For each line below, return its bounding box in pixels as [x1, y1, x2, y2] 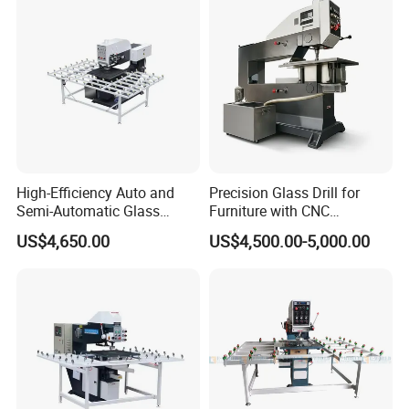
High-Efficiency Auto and [16, 183, 175, 204]
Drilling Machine [16, 219, 122, 240]
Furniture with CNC [208, 201, 330, 222]
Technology [208, 219, 284, 240]
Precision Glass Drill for [208, 183, 360, 204]
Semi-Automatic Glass [16, 201, 161, 222]
